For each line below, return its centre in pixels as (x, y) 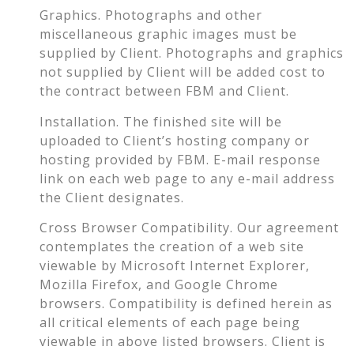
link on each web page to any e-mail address (187, 178)
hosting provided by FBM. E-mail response (180, 159)
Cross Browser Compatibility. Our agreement (189, 228)
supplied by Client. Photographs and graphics (192, 53)
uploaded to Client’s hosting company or (175, 140)
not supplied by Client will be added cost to (183, 72)
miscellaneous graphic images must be (168, 34)
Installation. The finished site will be (161, 121)
